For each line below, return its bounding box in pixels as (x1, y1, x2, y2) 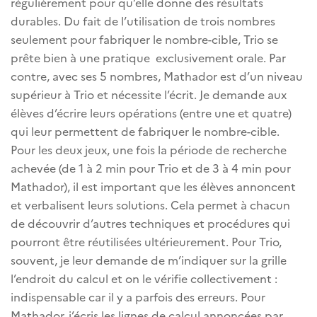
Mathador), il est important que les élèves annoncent (11, 178, 296, 194)
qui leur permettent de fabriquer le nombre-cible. (11, 122, 279, 139)
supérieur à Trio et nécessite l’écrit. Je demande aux (11, 86, 287, 102)
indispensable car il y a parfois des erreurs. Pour (11, 288, 265, 304)
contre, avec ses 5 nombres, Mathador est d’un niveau (11, 67, 303, 83)
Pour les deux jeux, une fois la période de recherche (11, 141, 287, 157)
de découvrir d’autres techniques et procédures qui (11, 214, 290, 231)
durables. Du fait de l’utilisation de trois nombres (11, 12, 275, 28)
